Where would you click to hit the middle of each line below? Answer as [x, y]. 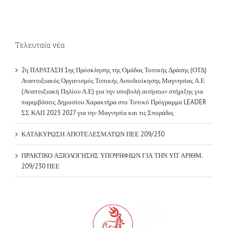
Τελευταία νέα [40, 17]
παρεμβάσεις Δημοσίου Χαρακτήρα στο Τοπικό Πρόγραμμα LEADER [114, 74]
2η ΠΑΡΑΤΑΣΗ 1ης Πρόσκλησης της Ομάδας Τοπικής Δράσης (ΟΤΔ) [114, 42]
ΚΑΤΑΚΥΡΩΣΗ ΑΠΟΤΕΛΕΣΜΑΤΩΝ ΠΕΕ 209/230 [93, 106]
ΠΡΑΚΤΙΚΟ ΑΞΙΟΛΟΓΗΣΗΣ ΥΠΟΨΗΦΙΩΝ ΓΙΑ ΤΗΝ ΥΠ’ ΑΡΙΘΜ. [112, 128]
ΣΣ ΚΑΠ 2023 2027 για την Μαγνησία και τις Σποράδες [97, 85]
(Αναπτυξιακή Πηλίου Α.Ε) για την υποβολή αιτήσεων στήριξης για [112, 64]
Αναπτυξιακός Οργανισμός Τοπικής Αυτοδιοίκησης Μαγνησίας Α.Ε [113, 53]
